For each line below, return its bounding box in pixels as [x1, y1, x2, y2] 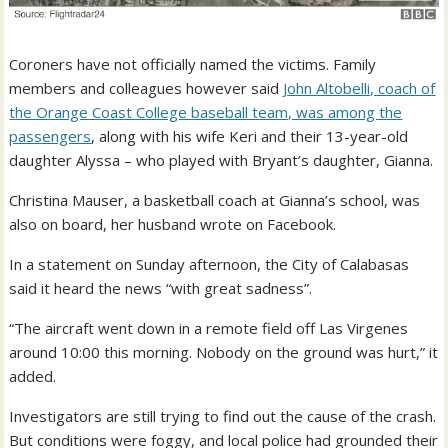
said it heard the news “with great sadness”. [9, 277, 313, 298]
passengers [9, 125, 92, 146]
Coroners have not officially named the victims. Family [9, 53, 377, 74]
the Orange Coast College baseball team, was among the [9, 101, 403, 122]
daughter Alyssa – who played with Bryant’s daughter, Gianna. [9, 149, 434, 170]
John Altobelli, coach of [283, 77, 436, 98]
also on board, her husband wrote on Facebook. [9, 213, 337, 234]
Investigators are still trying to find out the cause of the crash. [9, 405, 437, 426]
